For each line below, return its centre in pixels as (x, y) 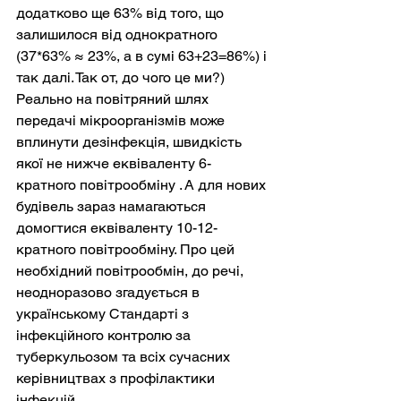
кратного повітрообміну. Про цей (127, 249)
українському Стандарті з (104, 314)
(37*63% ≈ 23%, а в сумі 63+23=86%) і (143, 56)
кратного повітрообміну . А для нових (143, 185)
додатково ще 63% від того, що (122, 13)
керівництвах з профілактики (117, 378)
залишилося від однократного (119, 34)
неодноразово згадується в (110, 292)
